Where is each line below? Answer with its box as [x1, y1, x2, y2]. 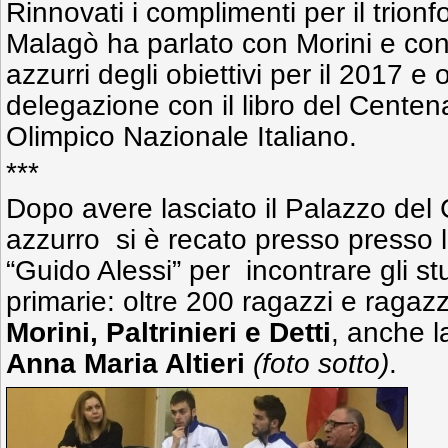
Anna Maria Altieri [6, 348, 253, 379]
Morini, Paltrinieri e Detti [6, 317, 331, 348]
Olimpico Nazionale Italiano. [6, 121, 357, 152]
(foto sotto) [253, 348, 389, 379]
